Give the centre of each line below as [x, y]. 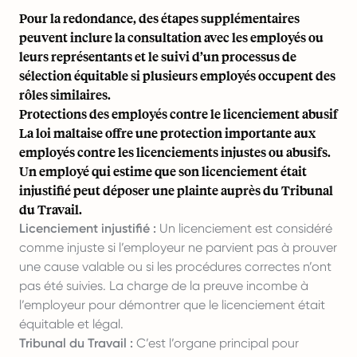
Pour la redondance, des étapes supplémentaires [159, 18]
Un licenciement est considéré [244, 228]
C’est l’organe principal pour [216, 343]
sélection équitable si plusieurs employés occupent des [177, 75]
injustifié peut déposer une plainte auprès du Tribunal [176, 190]
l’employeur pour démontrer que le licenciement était [172, 305]
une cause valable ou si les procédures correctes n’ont [175, 267]
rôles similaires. [65, 94]
